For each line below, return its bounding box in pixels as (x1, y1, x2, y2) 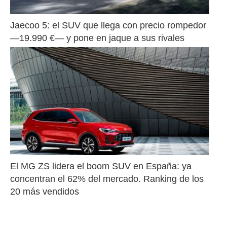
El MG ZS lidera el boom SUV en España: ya (10, 161, 192, 172)
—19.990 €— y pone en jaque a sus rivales (10, 32, 184, 43)
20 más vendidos (10, 186, 79, 197)
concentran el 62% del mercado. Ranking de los (10, 174, 204, 184)
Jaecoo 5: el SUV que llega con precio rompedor (10, 20, 206, 30)
